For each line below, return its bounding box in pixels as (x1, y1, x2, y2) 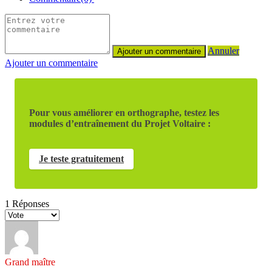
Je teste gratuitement (39, 153, 124, 164)
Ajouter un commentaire (5, 57, 98, 68)
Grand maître (5, 256, 55, 267)
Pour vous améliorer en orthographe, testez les (29, 107, 219, 118)
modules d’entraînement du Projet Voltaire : (29, 118, 211, 129)
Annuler (208, 45, 239, 56)
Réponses (10, 198, 49, 209)
